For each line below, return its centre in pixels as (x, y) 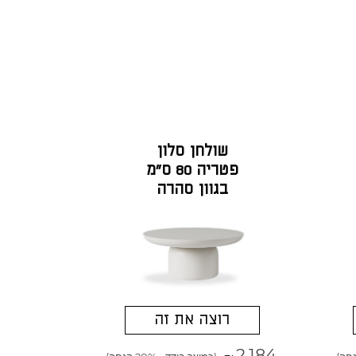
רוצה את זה (192, 319)
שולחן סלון (192, 152)
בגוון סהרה (192, 190)
